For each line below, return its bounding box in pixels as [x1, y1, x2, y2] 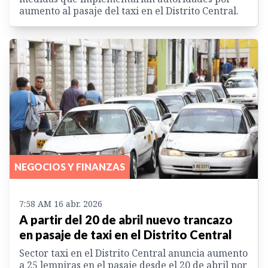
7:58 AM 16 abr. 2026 [19, 197, 102, 209]
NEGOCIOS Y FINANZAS [14, 160, 125, 172]
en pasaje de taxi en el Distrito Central [19, 227, 232, 242]
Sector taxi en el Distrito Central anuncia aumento [19, 246, 248, 260]
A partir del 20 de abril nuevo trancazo [19, 212, 233, 227]
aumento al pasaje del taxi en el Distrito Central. [19, 4, 239, 18]
